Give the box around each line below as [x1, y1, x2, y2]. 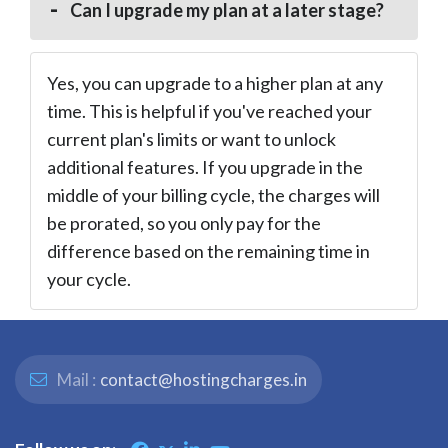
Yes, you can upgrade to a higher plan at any [47, 72, 383, 95]
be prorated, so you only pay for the [47, 212, 321, 235]
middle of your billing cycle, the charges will [47, 184, 380, 207]
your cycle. [47, 268, 131, 291]
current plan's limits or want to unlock [47, 128, 336, 151]
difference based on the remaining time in [47, 240, 370, 263]
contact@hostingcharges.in [100, 369, 307, 391]
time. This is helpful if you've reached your [47, 100, 372, 123]
